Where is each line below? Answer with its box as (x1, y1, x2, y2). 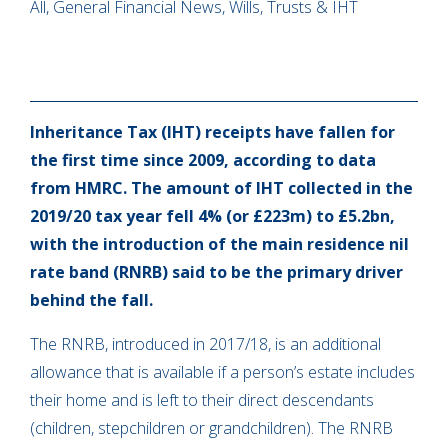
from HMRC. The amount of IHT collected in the (30, 177, 413, 200)
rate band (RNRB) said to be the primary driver (30, 261, 403, 284)
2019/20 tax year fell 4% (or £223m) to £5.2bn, (30, 205, 395, 228)
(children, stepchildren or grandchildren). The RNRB (30, 417, 393, 440)
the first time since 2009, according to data (30, 149, 376, 172)
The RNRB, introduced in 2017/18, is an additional (30, 333, 381, 356)
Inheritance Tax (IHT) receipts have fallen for (30, 121, 395, 144)
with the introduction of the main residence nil (30, 233, 409, 256)
